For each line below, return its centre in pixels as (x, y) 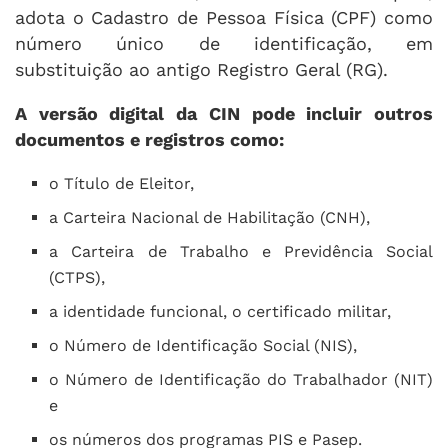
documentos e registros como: (149, 139)
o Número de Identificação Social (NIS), (203, 345)
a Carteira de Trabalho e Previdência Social (241, 251)
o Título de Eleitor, (122, 183)
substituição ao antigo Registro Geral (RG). (201, 69)
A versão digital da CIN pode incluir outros (224, 113)
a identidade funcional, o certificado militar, (220, 311)
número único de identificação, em (224, 43)
